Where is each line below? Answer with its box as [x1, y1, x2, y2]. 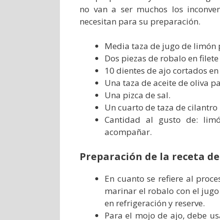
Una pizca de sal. [105, 89, 170, 101]
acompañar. [105, 126, 152, 138]
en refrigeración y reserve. [105, 197, 205, 209]
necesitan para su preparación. [80, 15, 200, 27]
